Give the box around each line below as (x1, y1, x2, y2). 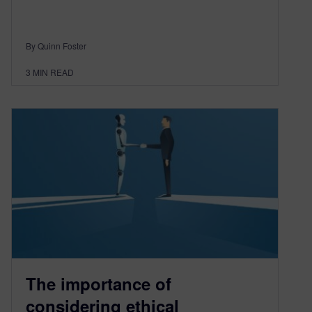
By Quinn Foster (26, 39, 86, 52)
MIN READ (33, 65, 74, 78)
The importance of (26, 271, 171, 295)
